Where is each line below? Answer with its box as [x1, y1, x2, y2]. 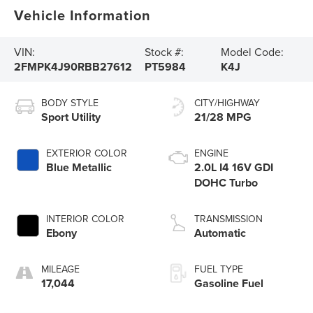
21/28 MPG [194, 108, 252, 125]
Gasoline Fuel [194, 275, 263, 291]
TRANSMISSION [194, 211, 263, 226]
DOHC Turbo [194, 174, 258, 191]
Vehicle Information [14, 4, 152, 25]
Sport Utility [41, 108, 101, 125]
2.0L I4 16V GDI [194, 159, 273, 175]
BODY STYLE [41, 95, 99, 110]
